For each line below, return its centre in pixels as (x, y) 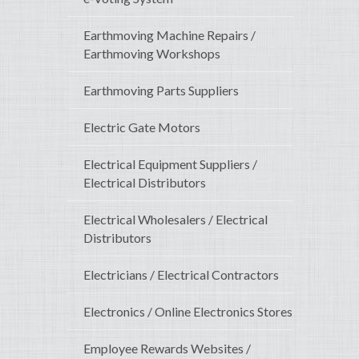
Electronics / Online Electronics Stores (188, 312)
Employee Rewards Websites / (167, 349)
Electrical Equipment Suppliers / (170, 164)
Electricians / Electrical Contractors (181, 275)
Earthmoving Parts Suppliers (161, 91)
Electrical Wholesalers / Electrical (175, 220)
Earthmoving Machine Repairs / (169, 35)
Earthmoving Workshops (152, 54)
